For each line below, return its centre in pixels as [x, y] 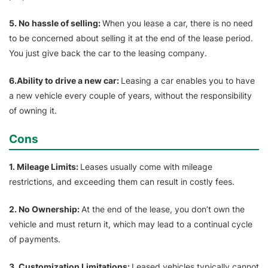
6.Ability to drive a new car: [65, 81]
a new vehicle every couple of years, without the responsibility [130, 96]
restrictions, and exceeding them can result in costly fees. [122, 182]
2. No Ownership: [45, 209]
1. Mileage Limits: [45, 167]
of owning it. [33, 111]
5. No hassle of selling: [56, 23]
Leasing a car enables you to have [188, 81]
